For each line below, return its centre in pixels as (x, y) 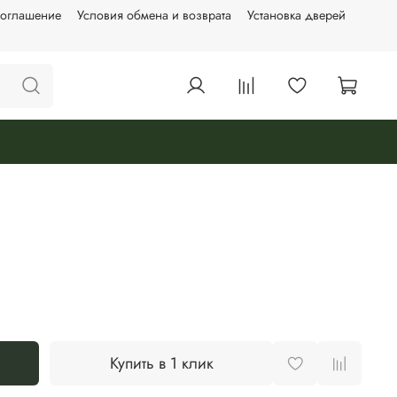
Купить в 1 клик (161, 364)
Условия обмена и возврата (154, 15)
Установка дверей (296, 15)
